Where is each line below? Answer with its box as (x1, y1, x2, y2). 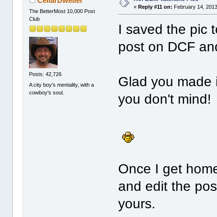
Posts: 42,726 (29, 71, 62, 77)
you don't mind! (118, 91, 212, 107)
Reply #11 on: (138, 3, 173, 10)
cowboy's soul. (29, 89, 64, 95)
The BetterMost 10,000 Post (29, 8, 95, 14)
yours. (118, 196, 156, 211)
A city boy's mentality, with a (29, 81, 94, 88)
